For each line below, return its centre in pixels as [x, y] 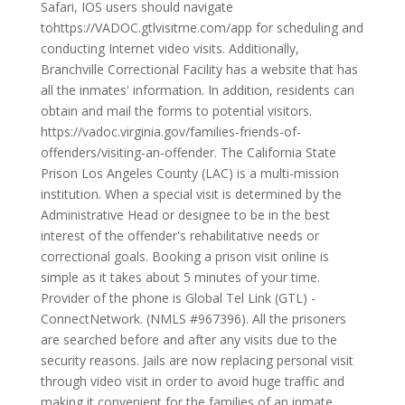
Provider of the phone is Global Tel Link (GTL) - [178, 298]
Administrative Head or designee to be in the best [185, 215]
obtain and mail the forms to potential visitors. [176, 111]
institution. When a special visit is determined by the [191, 194]
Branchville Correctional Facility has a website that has [199, 69]
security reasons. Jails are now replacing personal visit [197, 360]
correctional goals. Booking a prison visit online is [184, 256]
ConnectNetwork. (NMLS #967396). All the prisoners [193, 319]
